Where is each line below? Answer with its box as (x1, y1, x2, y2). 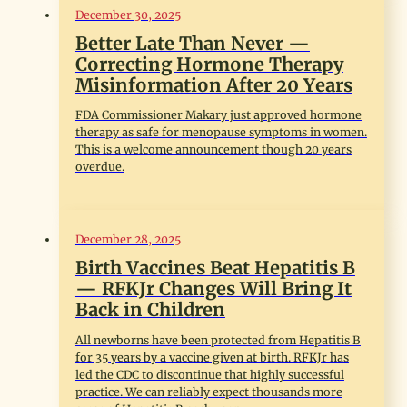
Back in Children (74, 298, 225, 322)
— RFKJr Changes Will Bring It (74, 277, 352, 301)
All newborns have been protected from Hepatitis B (74, 333, 361, 347)
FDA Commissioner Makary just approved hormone (74, 108, 362, 123)
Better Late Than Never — (74, 31, 310, 55)
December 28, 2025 (74, 233, 181, 247)
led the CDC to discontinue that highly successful (74, 367, 344, 382)
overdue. (74, 160, 124, 174)
